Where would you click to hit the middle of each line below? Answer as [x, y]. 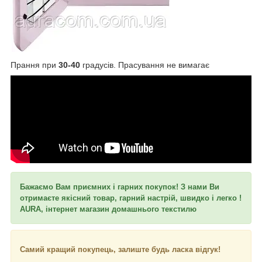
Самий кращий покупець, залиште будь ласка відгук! [120, 250]
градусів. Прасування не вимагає [145, 65]
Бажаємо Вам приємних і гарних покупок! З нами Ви [120, 187]
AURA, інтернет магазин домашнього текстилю [108, 209]
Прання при [33, 65]
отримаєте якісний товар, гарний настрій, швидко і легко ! [131, 198]
